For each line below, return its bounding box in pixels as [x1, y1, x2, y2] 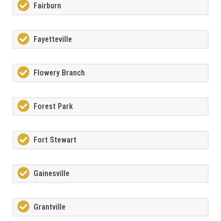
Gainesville [34, 169, 70, 179]
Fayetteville [34, 35, 72, 44]
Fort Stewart [34, 135, 76, 145]
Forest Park [34, 102, 73, 111]
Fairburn [34, 1, 61, 11]
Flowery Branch [34, 68, 85, 78]
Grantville [34, 202, 66, 212]
